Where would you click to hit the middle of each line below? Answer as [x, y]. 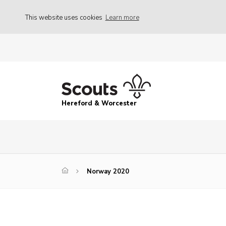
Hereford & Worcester [99, 104]
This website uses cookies [65, 17]
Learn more [122, 17]
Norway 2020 [108, 172]
